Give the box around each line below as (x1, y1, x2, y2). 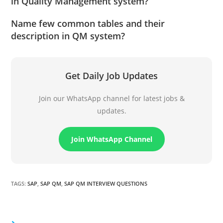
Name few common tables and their (11, 17, 165, 30)
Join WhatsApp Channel (71, 134, 152, 144)
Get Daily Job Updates (65, 70, 158, 82)
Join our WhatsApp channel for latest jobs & (38, 94, 185, 104)
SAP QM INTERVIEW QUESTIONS (64, 180, 148, 188)
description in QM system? (11, 30, 125, 42)
